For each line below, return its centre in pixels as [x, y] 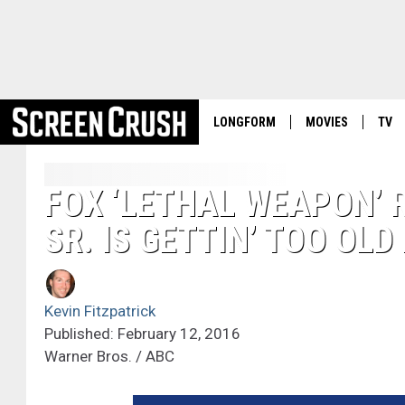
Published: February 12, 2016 [142, 334]
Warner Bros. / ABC [109, 357]
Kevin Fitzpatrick [100, 311]
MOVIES [327, 122]
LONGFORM [245, 122]
